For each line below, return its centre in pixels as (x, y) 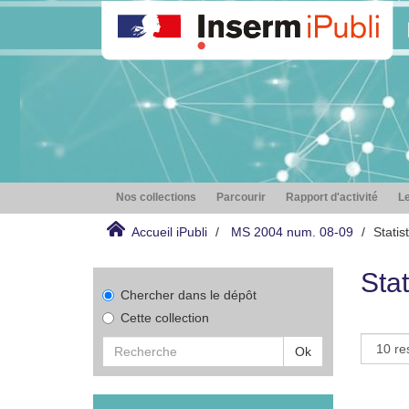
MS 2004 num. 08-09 (292, 232)
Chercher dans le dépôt (189, 295)
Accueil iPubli (169, 232)
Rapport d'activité (332, 197)
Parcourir (241, 197)
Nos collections (156, 197)
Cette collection (165, 318)
